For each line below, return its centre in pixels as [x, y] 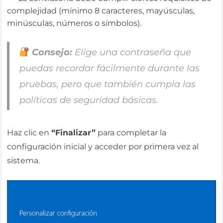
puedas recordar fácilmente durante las [109, 68]
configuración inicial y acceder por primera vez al [103, 146]
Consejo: [52, 52]
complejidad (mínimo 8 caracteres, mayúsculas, [101, 11]
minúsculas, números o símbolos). [74, 23]
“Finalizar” [74, 132]
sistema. [24, 160]
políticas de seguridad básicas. [89, 100]
